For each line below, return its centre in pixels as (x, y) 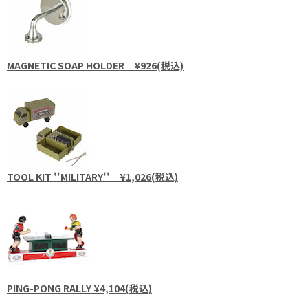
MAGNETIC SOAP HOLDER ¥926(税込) (95, 65)
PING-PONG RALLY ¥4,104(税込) (79, 288)
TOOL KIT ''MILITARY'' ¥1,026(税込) (92, 177)
